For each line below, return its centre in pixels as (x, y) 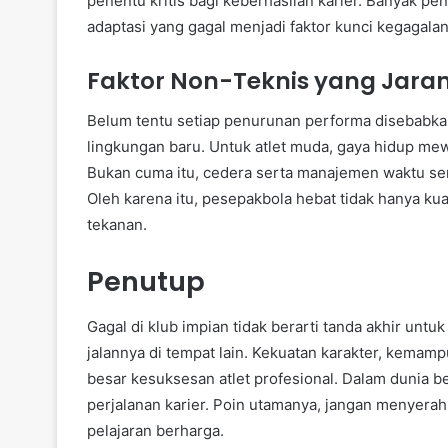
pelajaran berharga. (155, 430)
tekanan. (117, 225)
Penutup (146, 282)
